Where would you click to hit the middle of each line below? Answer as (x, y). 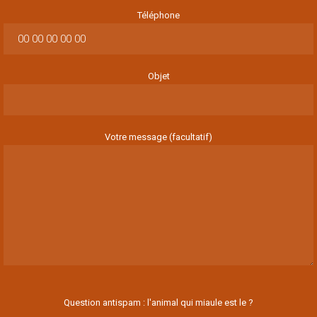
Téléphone (158, 15)
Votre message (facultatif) (158, 137)
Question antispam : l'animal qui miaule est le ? (158, 302)
